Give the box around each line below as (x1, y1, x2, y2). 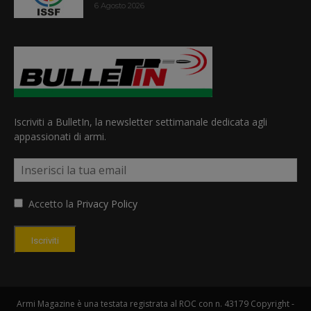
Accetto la (23, 196, 76, 210)
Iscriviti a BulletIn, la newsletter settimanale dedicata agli (14, 115, 267, 128)
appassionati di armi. (14, 129, 106, 143)
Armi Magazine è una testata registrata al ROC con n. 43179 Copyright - (17, 297, 294, 310)
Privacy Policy (76, 196, 137, 210)
